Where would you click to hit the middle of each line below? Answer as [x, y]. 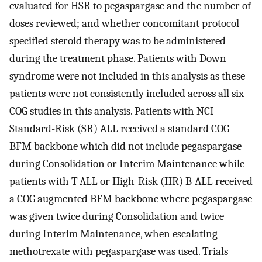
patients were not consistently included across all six [127, 94]
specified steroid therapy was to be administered [118, 41]
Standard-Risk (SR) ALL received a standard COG [119, 129]
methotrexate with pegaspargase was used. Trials [119, 252]
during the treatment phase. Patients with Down [118, 59]
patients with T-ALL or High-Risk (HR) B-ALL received [131, 182]
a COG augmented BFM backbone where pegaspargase [131, 199]
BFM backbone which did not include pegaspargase [125, 146]
